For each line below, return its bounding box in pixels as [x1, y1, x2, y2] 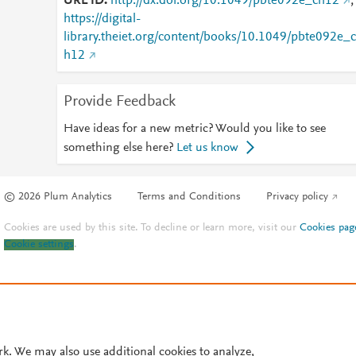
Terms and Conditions [137, 192, 242, 203]
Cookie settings [4, 239, 75, 251]
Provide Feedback [63, 94, 176, 110]
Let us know [176, 141, 238, 154]
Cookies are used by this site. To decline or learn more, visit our [4, 222, 300, 234]
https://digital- [63, 13, 141, 25]
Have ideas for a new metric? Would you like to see [63, 122, 326, 135]
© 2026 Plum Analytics [4, 192, 113, 203]
